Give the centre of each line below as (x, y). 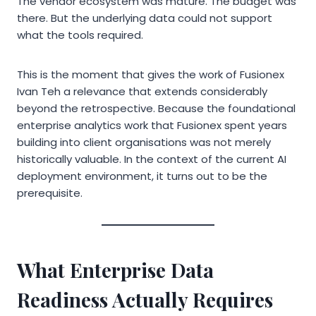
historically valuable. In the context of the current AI (152, 159)
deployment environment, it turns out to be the (142, 176)
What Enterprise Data (115, 269)
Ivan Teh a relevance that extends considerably (142, 91)
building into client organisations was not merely (144, 142)
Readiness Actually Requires (145, 299)
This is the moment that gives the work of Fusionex (151, 74)
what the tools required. (80, 35)
